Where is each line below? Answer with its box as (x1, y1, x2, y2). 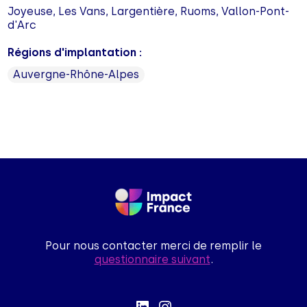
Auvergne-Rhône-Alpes (13, 68, 140, 82)
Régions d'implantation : (8, 46, 143, 60)
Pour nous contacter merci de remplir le (45, 238, 262, 252)
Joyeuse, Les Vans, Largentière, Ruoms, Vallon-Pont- (8, 5, 290, 19)
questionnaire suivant (94, 252, 210, 266)
